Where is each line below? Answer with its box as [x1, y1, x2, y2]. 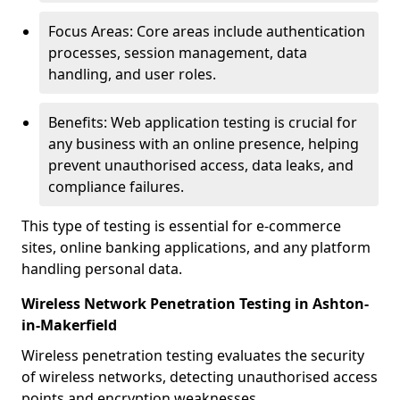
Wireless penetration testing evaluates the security [21, 346, 364, 365]
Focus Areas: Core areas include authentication [48, 21, 365, 41]
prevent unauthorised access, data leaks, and [48, 155, 354, 175]
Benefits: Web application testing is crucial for [48, 112, 357, 132]
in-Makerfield [21, 315, 117, 335]
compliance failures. [48, 177, 184, 196]
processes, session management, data [48, 43, 307, 62]
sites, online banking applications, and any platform [21, 237, 371, 257]
